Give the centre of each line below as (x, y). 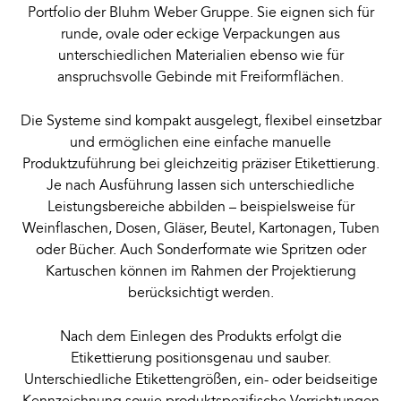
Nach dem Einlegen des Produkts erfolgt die (200, 337)
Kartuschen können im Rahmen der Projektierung (200, 271)
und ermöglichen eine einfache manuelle (200, 142)
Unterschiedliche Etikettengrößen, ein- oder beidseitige (200, 380)
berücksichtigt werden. (200, 293)
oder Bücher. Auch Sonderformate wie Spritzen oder (200, 250)
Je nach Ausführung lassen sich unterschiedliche (200, 185)
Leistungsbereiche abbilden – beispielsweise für (200, 207)
